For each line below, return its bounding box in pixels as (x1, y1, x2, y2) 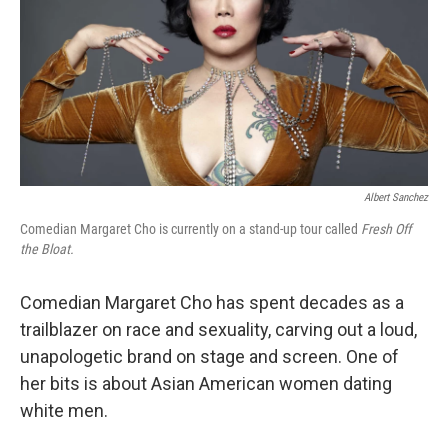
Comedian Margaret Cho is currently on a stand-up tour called (20, 221, 361, 237)
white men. (20, 400, 108, 421)
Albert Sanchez (364, 191, 428, 204)
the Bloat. (20, 241, 74, 257)
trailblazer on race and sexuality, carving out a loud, (20, 319, 417, 340)
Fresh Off (361, 221, 411, 237)
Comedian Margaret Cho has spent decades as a (20, 292, 404, 313)
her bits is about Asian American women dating (20, 373, 392, 394)
